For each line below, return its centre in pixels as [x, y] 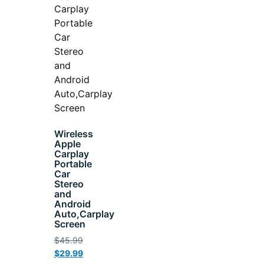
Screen [70, 224]
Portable [73, 164]
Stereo [69, 184]
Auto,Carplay [84, 214]
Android [72, 204]
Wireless [73, 133]
